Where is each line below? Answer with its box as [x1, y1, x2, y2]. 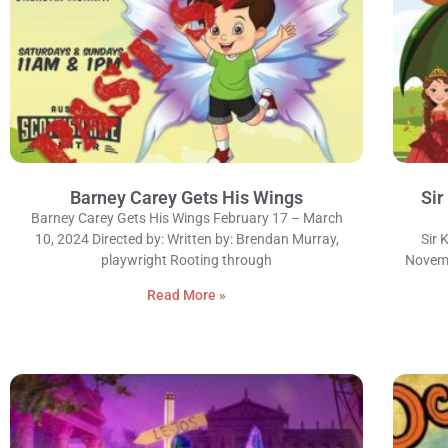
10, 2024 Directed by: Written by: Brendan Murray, [34, 231, 339, 247]
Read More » [147, 287, 227, 303]
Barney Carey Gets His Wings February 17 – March [30, 210, 343, 226]
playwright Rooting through [101, 252, 273, 268]
